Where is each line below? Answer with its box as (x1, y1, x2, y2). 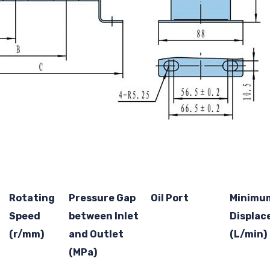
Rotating (8, 192, 55, 204)
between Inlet (68, 210, 139, 222)
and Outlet (68, 228, 124, 240)
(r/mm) (8, 228, 44, 240)
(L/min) (229, 228, 267, 240)
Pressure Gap (68, 192, 136, 204)
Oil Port (150, 192, 189, 204)
